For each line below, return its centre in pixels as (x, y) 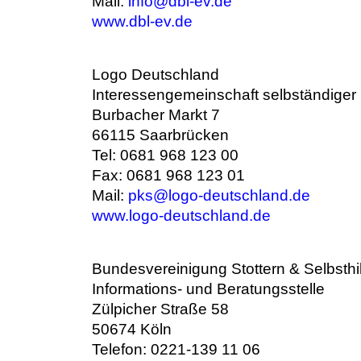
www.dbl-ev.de (142, 21)
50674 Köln (132, 329)
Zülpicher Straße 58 (160, 309)
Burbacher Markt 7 (156, 115)
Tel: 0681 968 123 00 (165, 155)
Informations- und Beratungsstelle (208, 289)
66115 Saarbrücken (160, 135)
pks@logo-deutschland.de (219, 195)
